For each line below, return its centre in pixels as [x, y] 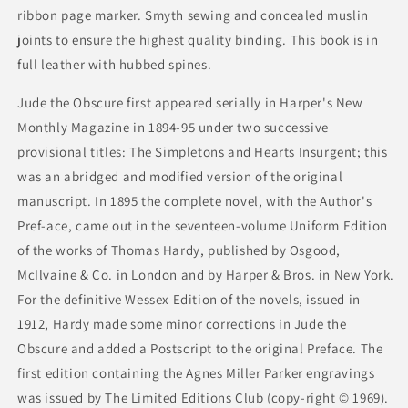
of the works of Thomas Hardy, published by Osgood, [179, 250]
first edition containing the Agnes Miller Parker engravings [196, 372]
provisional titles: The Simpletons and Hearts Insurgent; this [203, 151]
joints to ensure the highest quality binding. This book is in [198, 39]
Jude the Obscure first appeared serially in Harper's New [190, 102]
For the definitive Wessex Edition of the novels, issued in [189, 299]
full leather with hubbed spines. [115, 64]
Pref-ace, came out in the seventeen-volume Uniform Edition [203, 225]
